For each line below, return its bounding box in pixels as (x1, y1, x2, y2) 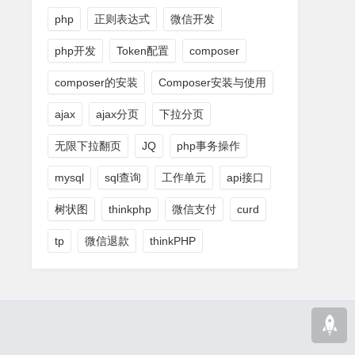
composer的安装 (55, 76, 138, 90)
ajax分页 (96, 108, 139, 121)
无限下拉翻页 (55, 139, 121, 153)
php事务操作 (177, 139, 240, 153)
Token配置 (116, 44, 169, 58)
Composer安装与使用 (158, 76, 266, 90)
